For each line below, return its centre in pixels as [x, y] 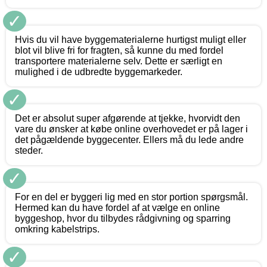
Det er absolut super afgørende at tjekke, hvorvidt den [128, 119]
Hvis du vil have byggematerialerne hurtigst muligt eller [131, 40]
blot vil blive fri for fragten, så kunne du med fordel [119, 51]
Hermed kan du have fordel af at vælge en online [117, 208]
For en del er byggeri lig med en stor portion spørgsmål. [131, 197]
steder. [29, 151]
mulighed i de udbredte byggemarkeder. [99, 72]
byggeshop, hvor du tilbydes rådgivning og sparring [123, 219]
